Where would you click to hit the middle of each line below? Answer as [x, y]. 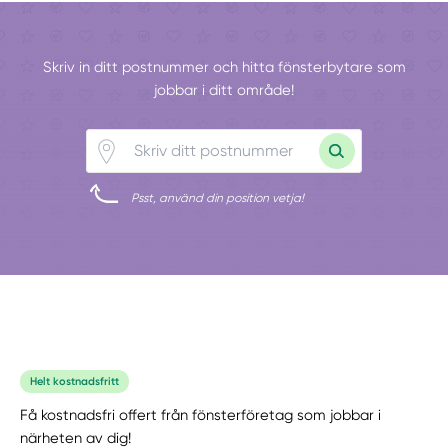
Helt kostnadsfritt [75, 382]
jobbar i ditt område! [224, 89]
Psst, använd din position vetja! [218, 197]
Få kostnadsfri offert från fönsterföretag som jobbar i [201, 414]
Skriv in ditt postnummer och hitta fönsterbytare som [224, 66]
